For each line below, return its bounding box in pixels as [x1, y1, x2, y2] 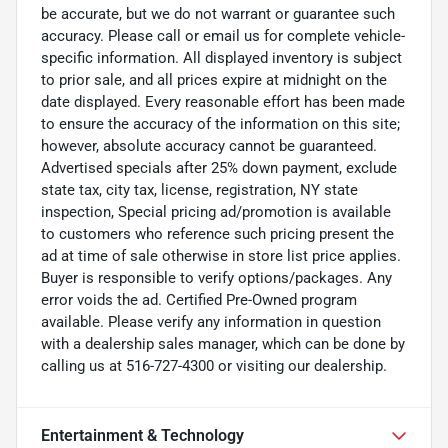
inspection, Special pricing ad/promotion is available [41, 202, 391, 221]
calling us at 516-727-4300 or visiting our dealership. [41, 356, 387, 375]
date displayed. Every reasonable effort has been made [41, 92, 405, 111]
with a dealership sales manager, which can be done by [41, 334, 405, 353]
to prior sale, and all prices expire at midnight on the [41, 70, 387, 89]
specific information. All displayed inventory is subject [41, 48, 402, 67]
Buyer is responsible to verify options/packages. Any [41, 268, 392, 287]
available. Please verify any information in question [41, 312, 381, 331]
